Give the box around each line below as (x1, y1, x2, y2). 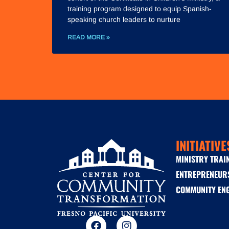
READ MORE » (67, 34, 110, 41)
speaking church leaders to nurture (67, 15, 180, 24)
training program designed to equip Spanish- (67, 5, 212, 13)
